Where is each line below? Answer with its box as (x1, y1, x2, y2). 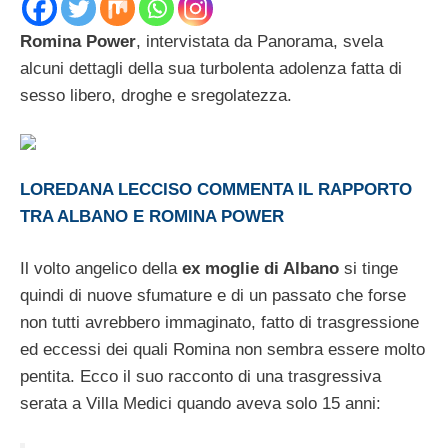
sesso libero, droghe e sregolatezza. (20, 85, 292, 105)
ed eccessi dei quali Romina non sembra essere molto (20, 340, 425, 360)
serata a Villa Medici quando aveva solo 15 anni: (20, 394, 381, 414)
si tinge (339, 259, 398, 279)
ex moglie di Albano (182, 259, 339, 279)
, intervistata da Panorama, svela (136, 31, 383, 51)
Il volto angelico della (20, 259, 182, 279)
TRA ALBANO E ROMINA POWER (20, 206, 284, 226)
